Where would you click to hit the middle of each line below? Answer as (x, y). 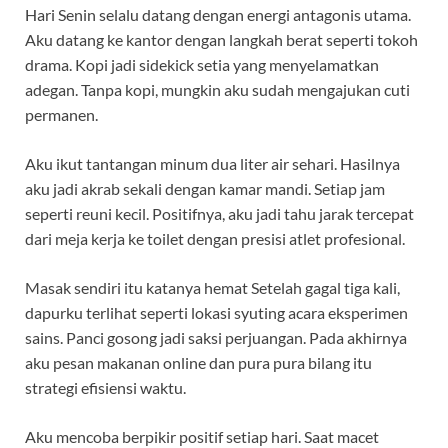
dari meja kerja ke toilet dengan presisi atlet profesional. (215, 239)
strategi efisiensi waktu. (105, 388)
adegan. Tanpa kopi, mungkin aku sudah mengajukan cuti (217, 90)
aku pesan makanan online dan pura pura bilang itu (198, 363)
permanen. (61, 115)
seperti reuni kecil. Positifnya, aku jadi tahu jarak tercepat (219, 214)
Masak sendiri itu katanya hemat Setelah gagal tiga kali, (212, 288)
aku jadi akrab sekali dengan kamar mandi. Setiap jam (205, 189)
